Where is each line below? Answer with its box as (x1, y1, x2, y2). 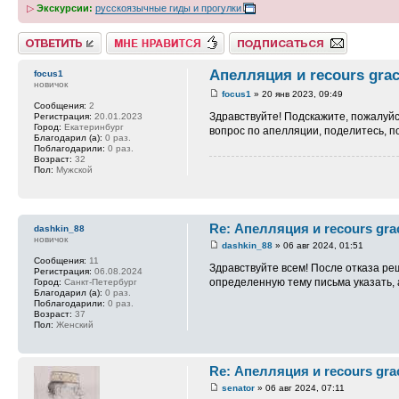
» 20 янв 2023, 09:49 (251, 88, 344, 99)
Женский (53, 319, 94, 330)
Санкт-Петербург (61, 276, 137, 287)
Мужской (53, 164, 93, 175)
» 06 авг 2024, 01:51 (273, 240, 364, 250)
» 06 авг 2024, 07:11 (255, 383, 346, 393)
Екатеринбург (61, 121, 124, 132)
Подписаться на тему (229, 31, 327, 43)
